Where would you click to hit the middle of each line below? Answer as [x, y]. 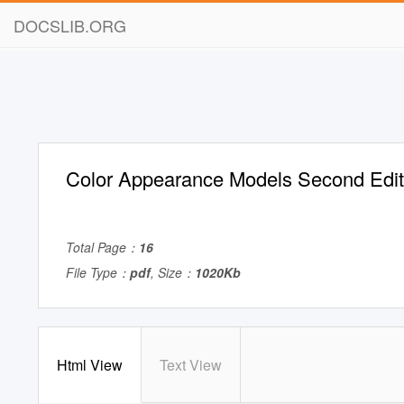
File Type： [98, 272]
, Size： [173, 272]
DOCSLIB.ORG [70, 25]
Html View [90, 365]
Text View [191, 365]
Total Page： [102, 247]
